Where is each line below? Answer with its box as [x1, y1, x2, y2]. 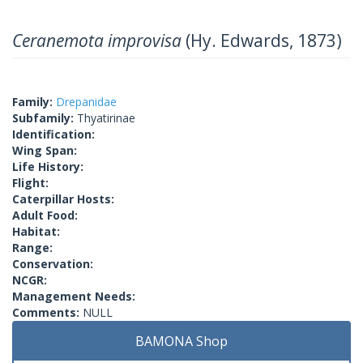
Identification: [12, 126, 95, 142]
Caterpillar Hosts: [12, 190, 114, 207]
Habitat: [12, 223, 60, 239]
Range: [12, 239, 53, 255]
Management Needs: [12, 288, 135, 304]
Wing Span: [12, 142, 77, 158]
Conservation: [12, 255, 93, 271]
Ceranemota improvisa [12, 28, 181, 52]
